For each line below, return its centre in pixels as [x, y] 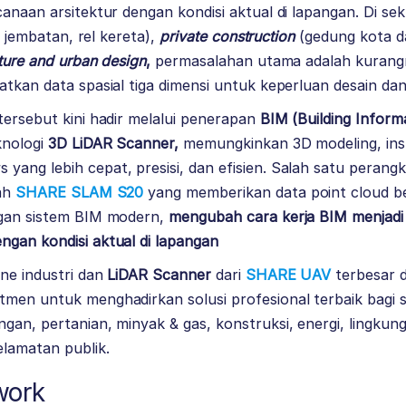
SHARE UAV [288, 275]
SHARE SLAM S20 [79, 193]
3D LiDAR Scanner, [113, 144]
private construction [227, 37]
